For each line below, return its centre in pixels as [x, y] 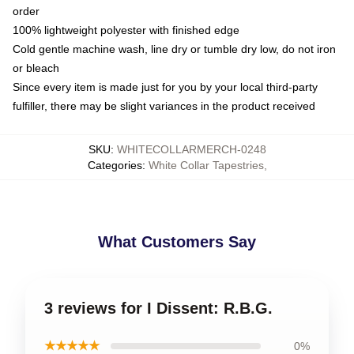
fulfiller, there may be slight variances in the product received [164, 105]
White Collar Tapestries [206, 165]
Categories [115, 165]
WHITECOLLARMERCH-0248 [191, 149]
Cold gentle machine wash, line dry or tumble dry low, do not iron [174, 49]
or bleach [36, 68]
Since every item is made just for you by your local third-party [165, 87]
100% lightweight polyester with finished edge [126, 30]
